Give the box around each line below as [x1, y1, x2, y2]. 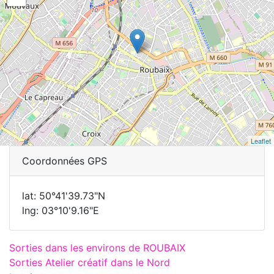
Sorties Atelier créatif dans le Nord [9, 256, 170, 268]
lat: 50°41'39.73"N [22, 189, 105, 202]
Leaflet [251, 135, 271, 146]
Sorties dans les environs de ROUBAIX [9, 241, 185, 254]
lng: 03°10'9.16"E [22, 204, 99, 217]
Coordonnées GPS [22, 154, 107, 167]
